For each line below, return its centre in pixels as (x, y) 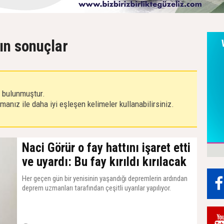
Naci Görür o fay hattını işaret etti (106, 148)
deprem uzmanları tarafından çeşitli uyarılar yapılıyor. (96, 188)
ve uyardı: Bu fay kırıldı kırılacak (104, 162)
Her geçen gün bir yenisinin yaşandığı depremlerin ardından (105, 178)
